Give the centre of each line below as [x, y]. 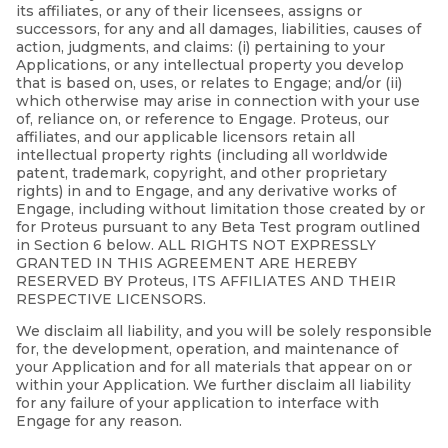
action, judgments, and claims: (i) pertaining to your [200, 47]
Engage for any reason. [99, 421]
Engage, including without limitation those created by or [220, 209]
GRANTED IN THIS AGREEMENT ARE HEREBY [186, 263]
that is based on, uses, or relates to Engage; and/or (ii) [209, 83]
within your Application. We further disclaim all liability [213, 385]
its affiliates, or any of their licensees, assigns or [189, 11]
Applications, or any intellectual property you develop [210, 65]
